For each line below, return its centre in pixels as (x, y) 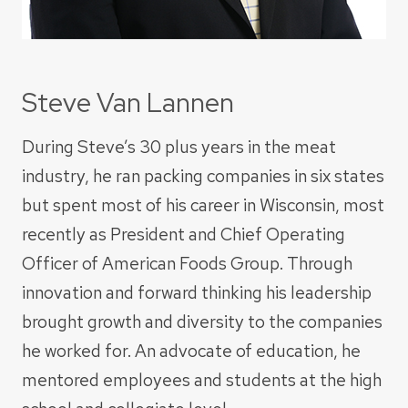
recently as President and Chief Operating (184, 234)
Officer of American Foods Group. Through (187, 263)
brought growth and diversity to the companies (202, 321)
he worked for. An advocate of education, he (191, 350)
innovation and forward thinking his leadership (197, 292)
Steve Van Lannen (128, 103)
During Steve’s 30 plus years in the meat (179, 146)
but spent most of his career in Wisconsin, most (203, 204)
